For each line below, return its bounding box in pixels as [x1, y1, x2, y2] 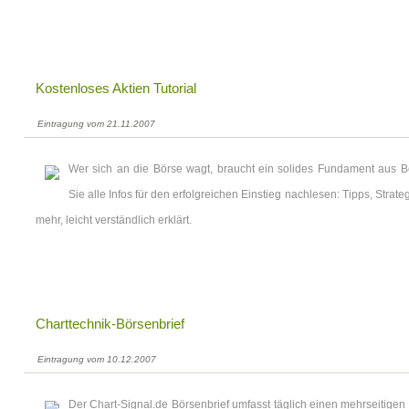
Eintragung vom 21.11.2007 [37, 119, 155, 129]
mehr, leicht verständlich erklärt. [36, 214, 192, 226]
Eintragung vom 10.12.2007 [37, 354, 156, 364]
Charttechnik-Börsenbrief [36, 316, 184, 331]
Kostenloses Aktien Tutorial [36, 80, 196, 96]
